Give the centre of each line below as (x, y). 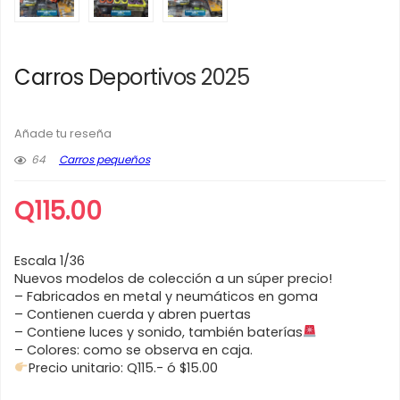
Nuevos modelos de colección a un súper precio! (173, 278)
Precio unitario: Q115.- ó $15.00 (124, 367)
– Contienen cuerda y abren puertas (133, 314)
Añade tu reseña (63, 133)
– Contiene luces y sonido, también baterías (158, 332)
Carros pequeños (104, 159)
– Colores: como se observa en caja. (133, 350)
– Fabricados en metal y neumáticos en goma (166, 296)
